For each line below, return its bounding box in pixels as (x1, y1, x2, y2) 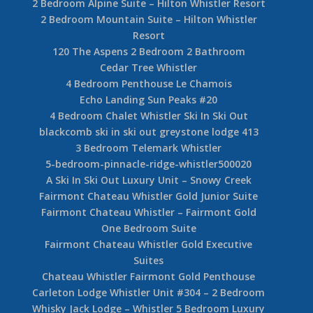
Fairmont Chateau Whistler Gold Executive (45, 237, 253, 251)
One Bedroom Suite (101, 221, 196, 235)
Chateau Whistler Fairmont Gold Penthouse (42, 269, 256, 283)
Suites (133, 253, 164, 267)
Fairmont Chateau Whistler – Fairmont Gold (41, 205, 256, 219)
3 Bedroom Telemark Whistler (75, 140, 222, 154)
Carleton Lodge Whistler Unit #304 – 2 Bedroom (32, 285, 265, 299)
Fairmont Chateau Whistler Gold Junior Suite (39, 189, 259, 203)
